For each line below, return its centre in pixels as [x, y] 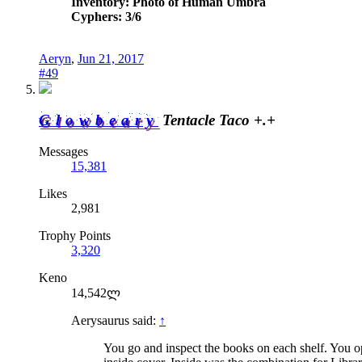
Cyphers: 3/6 [106, 16]
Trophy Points [75, 236]
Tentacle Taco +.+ [219, 120]
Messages [63, 152]
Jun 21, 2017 [111, 58]
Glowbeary [99, 120]
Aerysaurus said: [115, 321]
